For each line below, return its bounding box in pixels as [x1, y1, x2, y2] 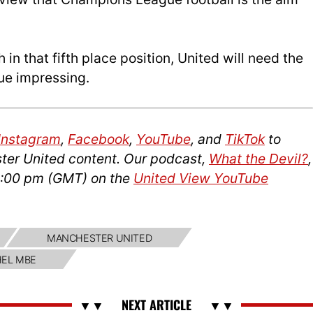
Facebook [68, 130, 129, 147]
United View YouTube [133, 169, 268, 187]
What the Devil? [209, 150, 308, 167]
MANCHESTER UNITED [46, 231, 152, 244]
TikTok [225, 130, 265, 147]
